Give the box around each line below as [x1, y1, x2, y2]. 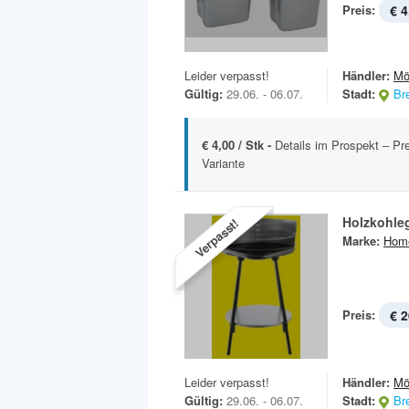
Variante [202, 154, 245, 173]
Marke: [342, 232, 380, 250]
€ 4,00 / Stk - [202, 136, 275, 154]
